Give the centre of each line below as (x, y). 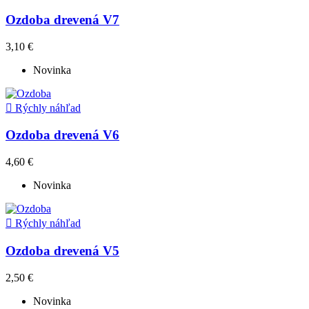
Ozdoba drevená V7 (62, 20)
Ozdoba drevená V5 (62, 250)
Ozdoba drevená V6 (62, 135)
